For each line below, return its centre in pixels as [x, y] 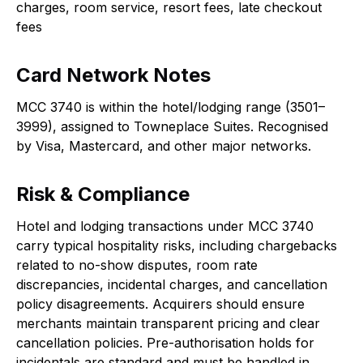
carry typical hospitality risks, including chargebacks [177, 245]
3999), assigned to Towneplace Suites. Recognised [172, 126]
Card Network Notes [113, 75]
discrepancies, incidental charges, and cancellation [172, 284]
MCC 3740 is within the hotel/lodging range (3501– [171, 107]
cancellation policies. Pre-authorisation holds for [165, 342]
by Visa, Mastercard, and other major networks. [164, 145]
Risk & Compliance [103, 194]
